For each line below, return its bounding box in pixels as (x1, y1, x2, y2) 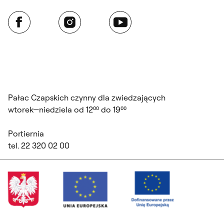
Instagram (58, 12, 91, 21)
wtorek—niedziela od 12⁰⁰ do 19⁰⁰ (8, 104, 126, 115)
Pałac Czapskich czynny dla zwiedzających (8, 92, 165, 103)
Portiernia (8, 128, 44, 139)
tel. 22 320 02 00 (8, 140, 69, 151)
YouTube (108, 12, 136, 21)
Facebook (7, 12, 39, 21)
